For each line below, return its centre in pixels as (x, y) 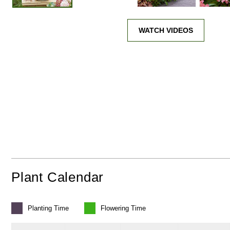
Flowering (115, 208)
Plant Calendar (58, 177)
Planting (40, 208)
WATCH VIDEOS (166, 30)
